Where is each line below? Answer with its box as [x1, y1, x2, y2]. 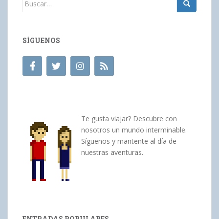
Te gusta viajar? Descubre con [81, 113, 177, 123]
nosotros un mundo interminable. [81, 125, 187, 134]
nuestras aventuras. [81, 147, 143, 157]
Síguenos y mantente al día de [81, 136, 176, 146]
